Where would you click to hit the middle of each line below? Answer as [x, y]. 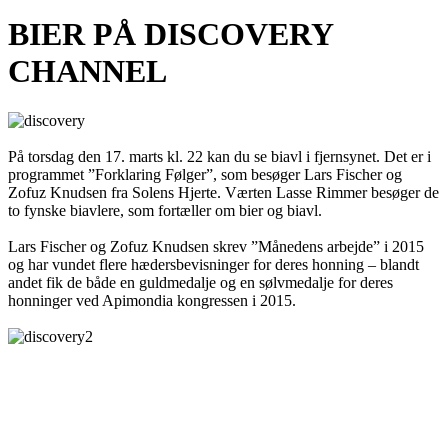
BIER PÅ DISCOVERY [170, 34]
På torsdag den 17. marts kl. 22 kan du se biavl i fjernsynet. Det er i [219, 156]
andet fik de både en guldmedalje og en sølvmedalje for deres [200, 282]
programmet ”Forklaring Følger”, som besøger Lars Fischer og [205, 174]
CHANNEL [87, 71]
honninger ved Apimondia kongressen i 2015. [152, 300]
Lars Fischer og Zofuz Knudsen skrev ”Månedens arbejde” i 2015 [216, 246]
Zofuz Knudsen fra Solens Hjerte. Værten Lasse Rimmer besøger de [223, 192]
